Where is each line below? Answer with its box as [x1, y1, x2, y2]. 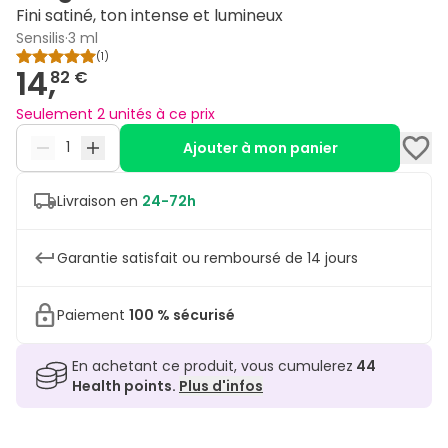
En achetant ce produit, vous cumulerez [72, 355, 353, 376]
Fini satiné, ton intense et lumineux [16, 3, 283, 27]
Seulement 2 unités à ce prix [16, 103, 215, 124]
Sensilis [16, 27, 65, 48]
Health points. [72, 375, 179, 396]
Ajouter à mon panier [182, 137, 338, 158]
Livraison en [57, 190, 142, 211]
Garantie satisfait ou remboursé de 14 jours [57, 247, 358, 268]
